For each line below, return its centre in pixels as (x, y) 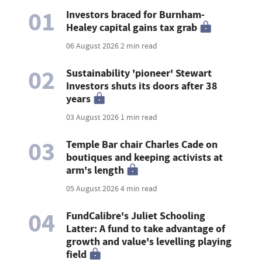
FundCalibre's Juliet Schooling (136, 216)
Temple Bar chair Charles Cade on (142, 145)
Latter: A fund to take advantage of (146, 229)
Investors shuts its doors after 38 (142, 86)
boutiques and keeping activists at (145, 158)
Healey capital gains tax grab (132, 28)
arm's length (95, 170)
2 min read (139, 46)
